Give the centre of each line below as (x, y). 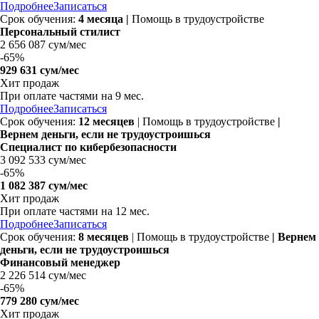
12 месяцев (106, 121)
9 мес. (130, 95)
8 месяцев (104, 236)
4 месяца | (105, 19)
